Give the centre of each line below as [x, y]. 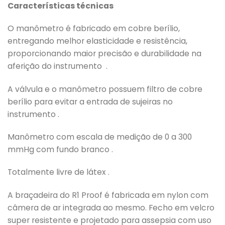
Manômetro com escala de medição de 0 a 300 [100, 137]
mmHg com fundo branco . [60, 150]
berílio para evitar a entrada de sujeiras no [90, 101]
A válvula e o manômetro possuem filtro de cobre [105, 89]
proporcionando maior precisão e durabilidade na [104, 54]
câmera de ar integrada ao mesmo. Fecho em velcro [111, 207]
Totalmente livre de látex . [59, 172]
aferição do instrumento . [58, 66]
